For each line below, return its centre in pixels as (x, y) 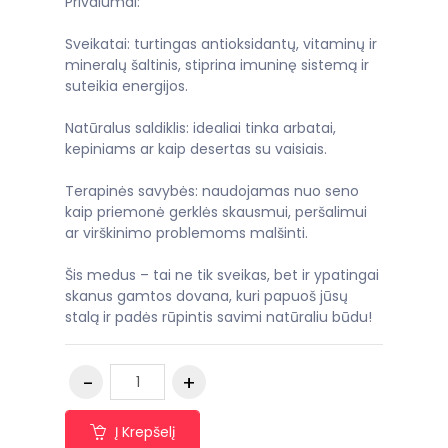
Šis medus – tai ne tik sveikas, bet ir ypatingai (222, 275)
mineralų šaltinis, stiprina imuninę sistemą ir (217, 65)
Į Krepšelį (145, 431)
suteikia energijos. (126, 86)
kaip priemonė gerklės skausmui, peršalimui (216, 212)
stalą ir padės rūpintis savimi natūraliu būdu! (218, 317)
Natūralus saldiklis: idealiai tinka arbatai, (200, 128)
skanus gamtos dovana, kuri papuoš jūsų (206, 296)
